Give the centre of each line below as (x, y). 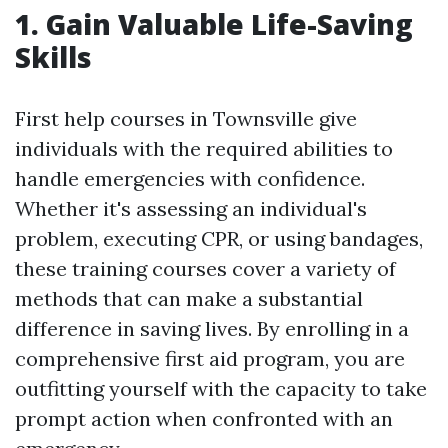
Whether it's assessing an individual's (191, 209)
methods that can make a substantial (189, 299)
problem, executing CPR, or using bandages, (219, 239)
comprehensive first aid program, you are (210, 359)
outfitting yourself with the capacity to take (221, 389)
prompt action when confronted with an (204, 419)
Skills (53, 57)
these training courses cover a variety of (205, 269)
